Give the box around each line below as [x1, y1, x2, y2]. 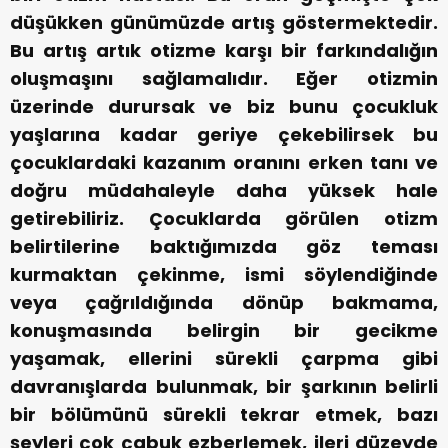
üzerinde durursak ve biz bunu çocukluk [10, 94, 438, 120]
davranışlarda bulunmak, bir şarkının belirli [10, 374, 438, 400]
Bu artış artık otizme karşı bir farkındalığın [10, 38, 438, 64]
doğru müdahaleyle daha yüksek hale [10, 178, 438, 204]
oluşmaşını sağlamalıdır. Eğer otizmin [10, 66, 438, 92]
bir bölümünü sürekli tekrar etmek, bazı [10, 402, 438, 428]
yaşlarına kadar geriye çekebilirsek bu [10, 122, 438, 148]
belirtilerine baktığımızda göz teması [10, 234, 438, 260]
